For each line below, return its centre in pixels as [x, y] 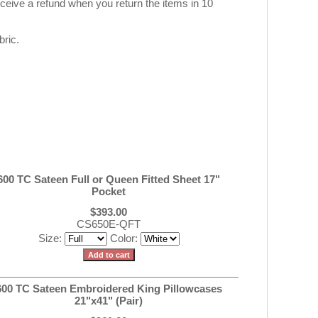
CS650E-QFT [109, 224]
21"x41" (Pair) [109, 301]
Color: [125, 238]
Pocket [109, 191]
